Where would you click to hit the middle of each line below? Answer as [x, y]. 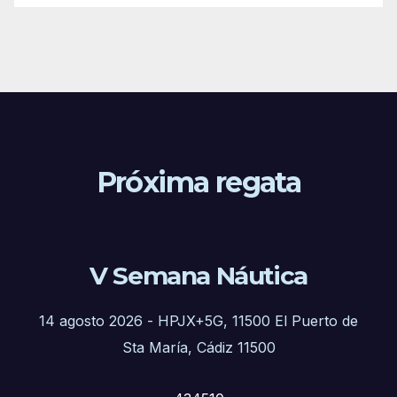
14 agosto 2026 [91, 320]
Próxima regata [198, 182]
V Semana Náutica [198, 275]
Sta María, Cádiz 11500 [198, 347]
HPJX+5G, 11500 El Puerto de [258, 320]
